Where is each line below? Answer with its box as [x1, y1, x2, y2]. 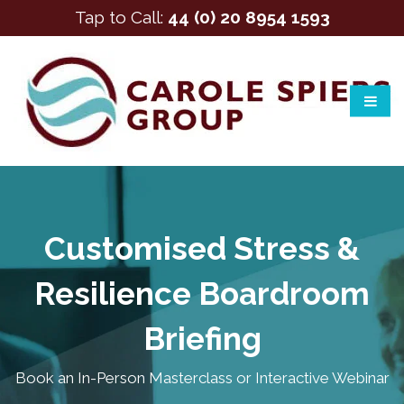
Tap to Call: [74, 7, 168, 27]
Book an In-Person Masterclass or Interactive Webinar [14, 369, 390, 388]
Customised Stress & [44, 230, 360, 267]
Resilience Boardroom [34, 275, 370, 312]
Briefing [142, 320, 262, 357]
